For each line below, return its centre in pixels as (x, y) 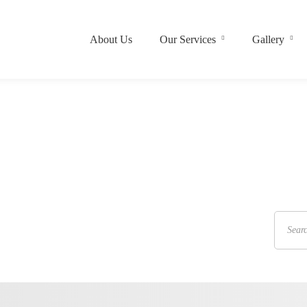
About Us (111, 39)
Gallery (268, 39)
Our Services (187, 39)
